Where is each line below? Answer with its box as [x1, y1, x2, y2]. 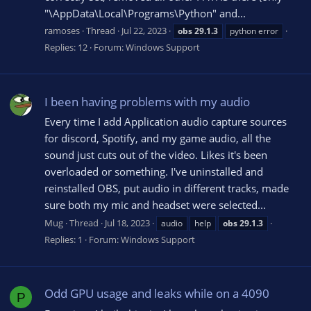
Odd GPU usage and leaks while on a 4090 [44, 285, 269, 302]
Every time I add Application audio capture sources [44, 115, 287, 129]
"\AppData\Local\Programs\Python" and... [44, 6, 246, 20]
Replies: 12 [44, 41, 87, 54]
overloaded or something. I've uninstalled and [44, 165, 263, 179]
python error [230, 25, 278, 37]
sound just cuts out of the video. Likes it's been [44, 148, 267, 162]
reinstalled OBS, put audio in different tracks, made [44, 181, 289, 196]
